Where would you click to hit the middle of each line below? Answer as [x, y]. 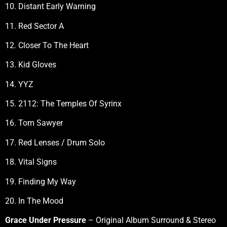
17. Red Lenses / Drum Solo [55, 142]
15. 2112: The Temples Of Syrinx [63, 104]
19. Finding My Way [41, 181]
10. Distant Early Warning [50, 7]
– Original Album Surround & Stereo [151, 220]
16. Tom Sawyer [34, 123]
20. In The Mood [34, 201]
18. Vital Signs [31, 162]
